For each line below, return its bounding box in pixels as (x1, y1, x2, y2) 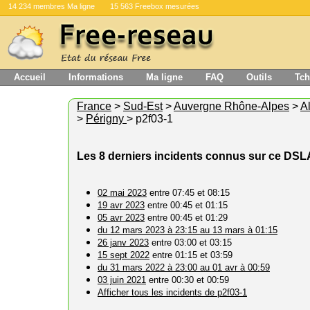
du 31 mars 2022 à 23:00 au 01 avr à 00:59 (98, 262, 270, 273)
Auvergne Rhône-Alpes (174, 100, 289, 112)
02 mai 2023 (98, 188, 147, 198)
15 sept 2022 (98, 250, 149, 260)
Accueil (14, 72, 46, 82)
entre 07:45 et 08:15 (147, 188, 230, 198)
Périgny (86, 113, 127, 125)
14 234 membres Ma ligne (8, 2, 95, 10)
